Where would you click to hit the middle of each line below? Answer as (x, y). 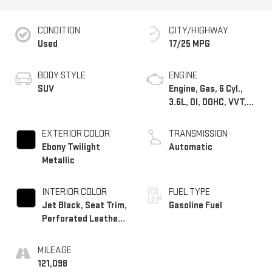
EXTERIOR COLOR (76, 134)
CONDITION (59, 30)
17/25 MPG (189, 44)
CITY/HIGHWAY (199, 30)
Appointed (63, 232)
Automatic (191, 147)
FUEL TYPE (189, 192)
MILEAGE (54, 250)
